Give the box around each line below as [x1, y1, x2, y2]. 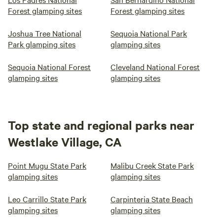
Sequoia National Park [110, 28, 187, 38]
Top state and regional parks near [8, 117, 194, 133]
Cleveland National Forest [110, 61, 200, 72]
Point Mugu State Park [8, 160, 86, 171]
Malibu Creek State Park [110, 160, 194, 171]
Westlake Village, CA [8, 134, 122, 149]
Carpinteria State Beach [110, 193, 193, 204]
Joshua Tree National [8, 28, 81, 38]
